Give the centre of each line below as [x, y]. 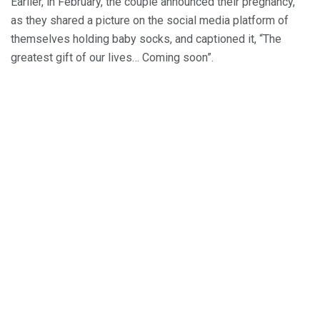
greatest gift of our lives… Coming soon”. [112, 58]
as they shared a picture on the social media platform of [150, 21]
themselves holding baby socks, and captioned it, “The [146, 39]
